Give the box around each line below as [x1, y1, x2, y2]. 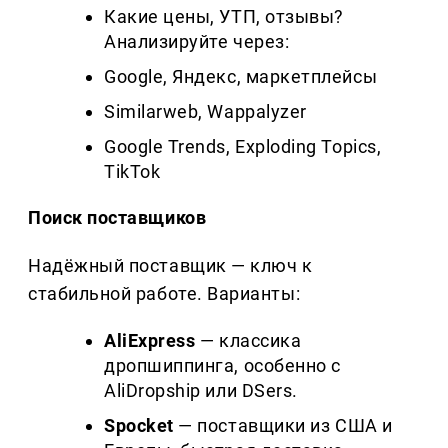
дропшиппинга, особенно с [104, 355, 341, 377]
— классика [195, 330, 302, 352]
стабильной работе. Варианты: [28, 283, 301, 305]
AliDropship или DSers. [104, 380, 298, 402]
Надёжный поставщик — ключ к [28, 255, 313, 277]
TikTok [104, 161, 161, 183]
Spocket [104, 415, 174, 437]
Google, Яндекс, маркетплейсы [104, 66, 378, 88]
